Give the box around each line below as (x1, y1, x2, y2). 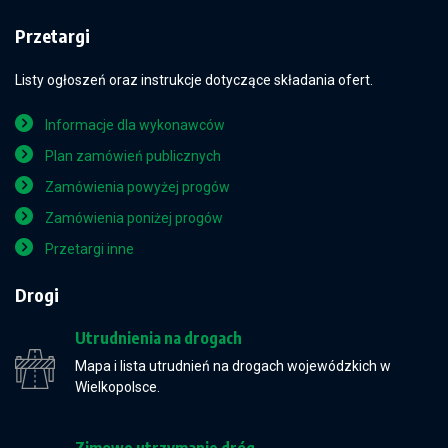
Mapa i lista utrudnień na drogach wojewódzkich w (75, 358, 391, 374)
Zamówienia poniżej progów (45, 210, 223, 226)
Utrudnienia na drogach (75, 328, 242, 348)
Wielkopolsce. (75, 379, 160, 395)
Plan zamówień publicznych (45, 148, 221, 164)
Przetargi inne (45, 241, 134, 257)
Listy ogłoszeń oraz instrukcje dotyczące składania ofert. (15, 72, 373, 88)
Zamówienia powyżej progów (45, 179, 230, 195)
